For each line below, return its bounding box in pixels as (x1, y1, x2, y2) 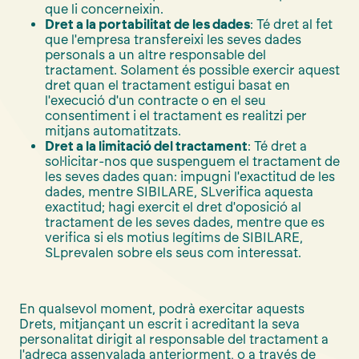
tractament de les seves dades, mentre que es (45, 214, 325, 230)
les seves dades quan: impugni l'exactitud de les (45, 168, 335, 184)
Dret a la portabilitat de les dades (45, 16, 250, 32)
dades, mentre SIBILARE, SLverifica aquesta (45, 184, 313, 200)
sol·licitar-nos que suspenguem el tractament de (45, 153, 340, 169)
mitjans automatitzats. (45, 123, 181, 139)
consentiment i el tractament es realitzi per (45, 107, 307, 123)
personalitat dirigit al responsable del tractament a (19, 331, 329, 347)
